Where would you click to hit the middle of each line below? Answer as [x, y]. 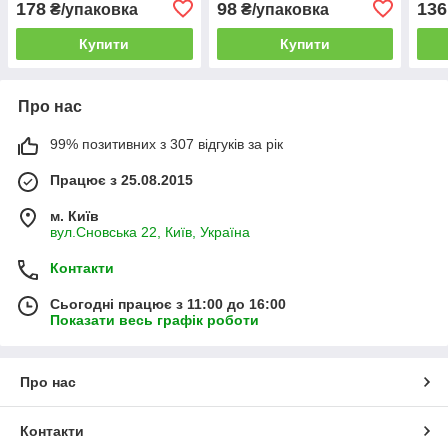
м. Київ [74, 215]
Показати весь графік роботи [154, 319]
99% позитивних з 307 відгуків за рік [166, 143]
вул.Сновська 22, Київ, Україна [150, 231]
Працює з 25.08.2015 [121, 179]
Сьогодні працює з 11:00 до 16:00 [168, 303]
